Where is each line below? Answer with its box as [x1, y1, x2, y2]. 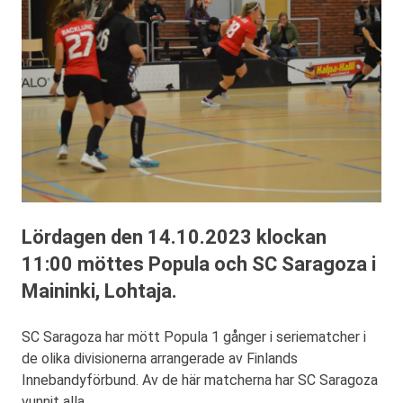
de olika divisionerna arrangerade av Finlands [22, 350, 298, 368]
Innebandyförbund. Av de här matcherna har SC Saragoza [22, 372, 378, 390]
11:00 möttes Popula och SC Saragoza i [22, 253, 376, 276]
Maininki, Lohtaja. [22, 280, 177, 303]
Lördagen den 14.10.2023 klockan [22, 226, 327, 249]
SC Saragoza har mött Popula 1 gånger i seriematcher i [22, 328, 366, 346]
